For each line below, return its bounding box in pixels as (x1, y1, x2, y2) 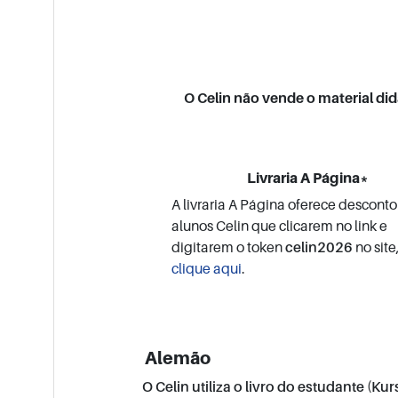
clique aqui (171, 259, 243, 278)
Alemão (141, 347, 211, 370)
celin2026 (285, 238, 354, 257)
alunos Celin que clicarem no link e (171, 217, 388, 235)
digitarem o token (171, 238, 286, 257)
